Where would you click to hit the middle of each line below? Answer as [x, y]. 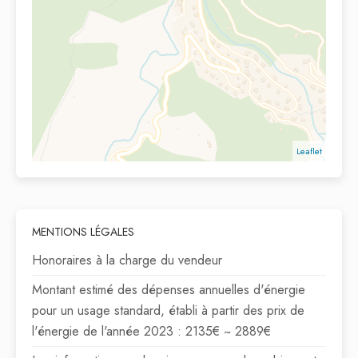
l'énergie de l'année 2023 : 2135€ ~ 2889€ [151, 331]
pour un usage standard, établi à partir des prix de [168, 310]
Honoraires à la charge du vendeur [127, 260]
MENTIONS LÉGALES [83, 231]
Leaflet [309, 151]
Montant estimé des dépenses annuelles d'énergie [169, 289]
